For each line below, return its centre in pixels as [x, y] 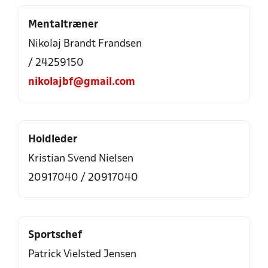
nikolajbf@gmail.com [82, 82]
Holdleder [53, 140]
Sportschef [55, 235]
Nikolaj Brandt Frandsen [85, 44]
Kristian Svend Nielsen [81, 159]
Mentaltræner [63, 25]
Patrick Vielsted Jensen [82, 255]
